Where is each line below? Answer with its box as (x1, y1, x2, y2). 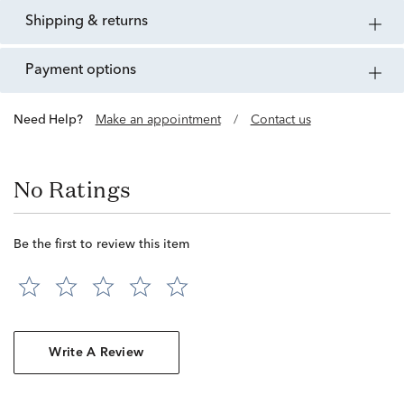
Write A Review (49, 346, 144, 360)
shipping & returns (33, 14, 148, 30)
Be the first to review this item (14, 238, 189, 252)
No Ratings (14, 175, 132, 205)
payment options (34, 63, 136, 78)
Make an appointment (95, 114, 221, 127)
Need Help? (23, 114, 83, 127)
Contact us (250, 114, 311, 127)
